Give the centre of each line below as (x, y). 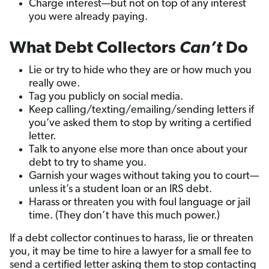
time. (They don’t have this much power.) (124, 216)
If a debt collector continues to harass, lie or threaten (131, 238)
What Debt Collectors (95, 48)
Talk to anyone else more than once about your (138, 150)
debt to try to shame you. (88, 163)
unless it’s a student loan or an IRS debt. (120, 189)
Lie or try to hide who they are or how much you (140, 70)
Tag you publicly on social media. (106, 97)
